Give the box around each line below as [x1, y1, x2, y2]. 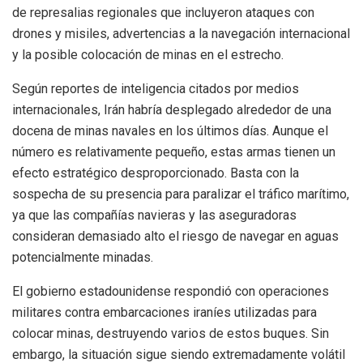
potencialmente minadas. [12, 250, 153, 266]
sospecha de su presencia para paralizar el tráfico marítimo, [12, 186, 349, 203]
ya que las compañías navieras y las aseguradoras [12, 207, 297, 224]
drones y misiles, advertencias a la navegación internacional [12, 26, 350, 42]
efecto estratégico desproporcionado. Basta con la [12, 165, 299, 181]
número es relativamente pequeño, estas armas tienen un [12, 144, 335, 160]
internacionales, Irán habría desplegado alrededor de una [12, 102, 331, 118]
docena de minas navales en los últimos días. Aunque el [12, 123, 328, 139]
